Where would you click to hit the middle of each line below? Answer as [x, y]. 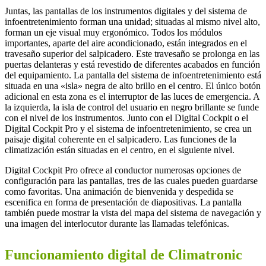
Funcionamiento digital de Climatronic [123, 254]
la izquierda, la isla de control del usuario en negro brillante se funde [132, 107]
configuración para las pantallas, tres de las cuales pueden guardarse [131, 180]
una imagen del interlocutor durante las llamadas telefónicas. [117, 223]
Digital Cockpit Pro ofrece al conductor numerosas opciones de [123, 170]
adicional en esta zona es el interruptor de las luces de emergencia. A [132, 96]
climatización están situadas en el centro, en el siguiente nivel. [120, 150]
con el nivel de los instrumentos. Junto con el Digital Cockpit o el [126, 118]
